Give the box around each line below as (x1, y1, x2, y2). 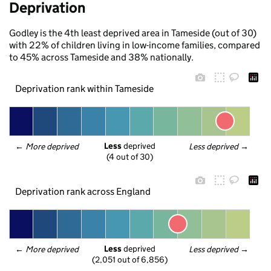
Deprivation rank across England (15, 185, 151, 197)
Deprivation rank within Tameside (15, 82, 154, 94)
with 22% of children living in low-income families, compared (9, 39, 260, 51)
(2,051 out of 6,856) (92, 254, 168, 266)
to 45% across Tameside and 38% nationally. (9, 51, 194, 63)
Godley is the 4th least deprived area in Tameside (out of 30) (9, 27, 256, 39)
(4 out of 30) (106, 151, 153, 163)
